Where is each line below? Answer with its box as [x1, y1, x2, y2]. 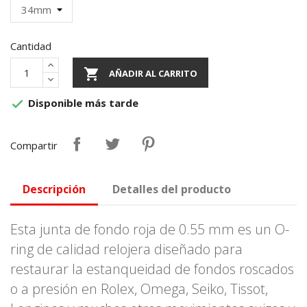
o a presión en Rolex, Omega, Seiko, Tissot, [10, 279, 268, 298]
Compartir [10, 138, 58, 152]
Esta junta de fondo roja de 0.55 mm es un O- [10, 219, 289, 238]
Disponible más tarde [25, 95, 138, 110]
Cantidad [10, 38, 51, 53]
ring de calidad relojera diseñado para [10, 239, 243, 258]
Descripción [23, 181, 86, 197]
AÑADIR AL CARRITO [109, 66, 197, 79]
